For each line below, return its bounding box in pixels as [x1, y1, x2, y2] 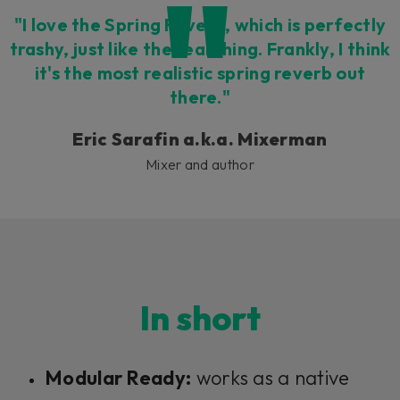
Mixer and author [146, 155, 254, 174]
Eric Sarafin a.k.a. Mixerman [72, 128, 328, 151]
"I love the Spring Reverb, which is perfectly [13, 13, 387, 37]
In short [139, 296, 261, 339]
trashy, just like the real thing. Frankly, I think [9, 37, 391, 61]
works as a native [191, 365, 350, 391]
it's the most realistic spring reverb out [34, 62, 366, 85]
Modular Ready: [45, 365, 192, 391]
